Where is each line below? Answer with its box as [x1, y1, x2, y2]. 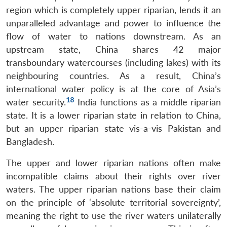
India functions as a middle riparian [74, 96, 221, 107]
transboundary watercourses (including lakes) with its [6, 57, 221, 68]
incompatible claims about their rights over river [6, 170, 221, 181]
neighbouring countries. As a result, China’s [6, 70, 221, 81]
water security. [6, 96, 66, 107]
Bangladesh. [6, 136, 54, 147]
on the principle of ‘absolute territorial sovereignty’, [6, 197, 221, 208]
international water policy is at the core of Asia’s [6, 83, 221, 94]
